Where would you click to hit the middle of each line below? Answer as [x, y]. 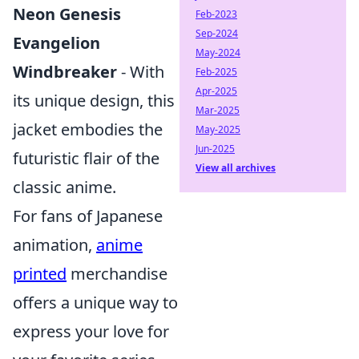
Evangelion [56, 43]
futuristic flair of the [86, 158]
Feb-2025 [216, 72]
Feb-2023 [216, 14]
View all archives [236, 168]
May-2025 [218, 129]
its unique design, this [94, 101]
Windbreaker [65, 72]
